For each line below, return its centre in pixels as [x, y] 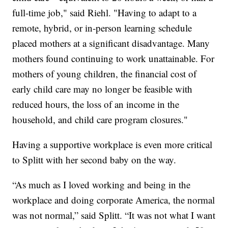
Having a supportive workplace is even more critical [112, 144]
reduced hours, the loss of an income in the [96, 104]
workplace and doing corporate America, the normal [114, 199]
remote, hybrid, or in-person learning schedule [102, 27]
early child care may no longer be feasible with [103, 89]
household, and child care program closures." [100, 119]
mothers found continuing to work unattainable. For [113, 58]
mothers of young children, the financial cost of [105, 73]
